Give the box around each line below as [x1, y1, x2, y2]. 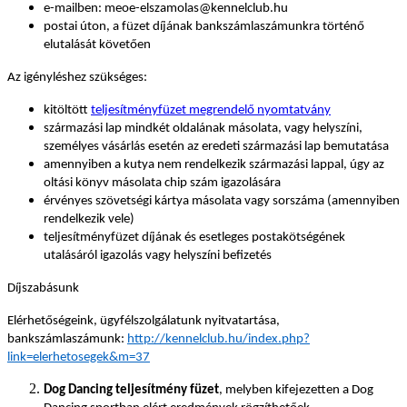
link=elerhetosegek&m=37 [7, 350, 150, 364]
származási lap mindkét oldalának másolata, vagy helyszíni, [44, 121, 362, 135]
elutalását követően [44, 37, 151, 52]
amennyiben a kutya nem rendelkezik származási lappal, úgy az [44, 157, 384, 172]
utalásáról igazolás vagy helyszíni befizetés [44, 248, 272, 263]
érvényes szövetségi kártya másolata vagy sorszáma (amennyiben [44, 194, 400, 208]
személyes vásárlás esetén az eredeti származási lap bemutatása [44, 139, 389, 154]
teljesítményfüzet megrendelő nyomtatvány [91, 103, 331, 117]
